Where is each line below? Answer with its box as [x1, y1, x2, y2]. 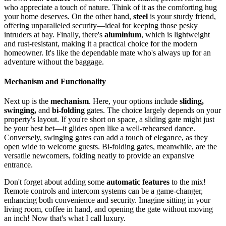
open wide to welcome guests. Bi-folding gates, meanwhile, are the [4, 142, 217, 151]
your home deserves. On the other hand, [4, 12, 133, 21]
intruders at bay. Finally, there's [4, 30, 104, 39]
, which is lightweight [141, 30, 210, 39]
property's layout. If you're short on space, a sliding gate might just [4, 115, 214, 124]
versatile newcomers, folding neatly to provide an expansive [4, 151, 194, 160]
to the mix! [169, 178, 206, 187]
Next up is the [4, 97, 50, 106]
